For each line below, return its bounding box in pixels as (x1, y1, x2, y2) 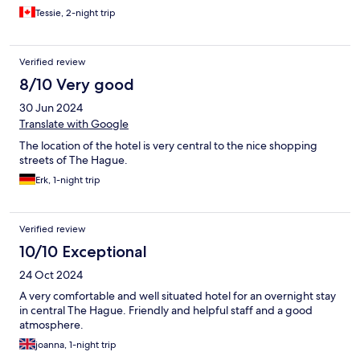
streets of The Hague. (19, 153, 128, 168)
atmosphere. (19, 317, 84, 333)
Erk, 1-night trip (35, 174, 100, 187)
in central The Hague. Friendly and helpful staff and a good (19, 303, 313, 318)
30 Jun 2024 (19, 100, 83, 116)
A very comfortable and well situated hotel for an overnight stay (19, 288, 336, 304)
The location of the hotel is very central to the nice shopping (19, 138, 317, 153)
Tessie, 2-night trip (35, 6, 116, 20)
